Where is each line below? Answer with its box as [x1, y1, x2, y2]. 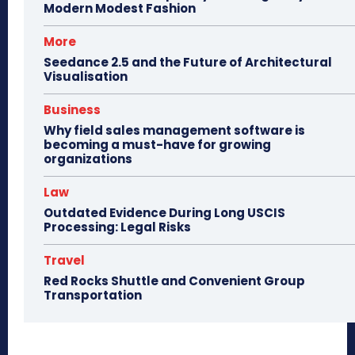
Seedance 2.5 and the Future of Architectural [44, 54, 332, 71]
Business [44, 101, 101, 119]
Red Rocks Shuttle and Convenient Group [44, 273, 305, 290]
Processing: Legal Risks [44, 219, 191, 236]
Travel [44, 252, 85, 269]
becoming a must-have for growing [44, 136, 271, 154]
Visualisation [44, 68, 128, 86]
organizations [44, 151, 132, 168]
